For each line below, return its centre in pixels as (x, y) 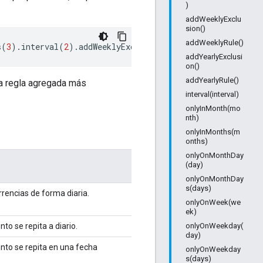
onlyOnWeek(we (213, 202)
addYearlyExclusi (214, 57)
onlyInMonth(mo (213, 108)
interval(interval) (212, 94)
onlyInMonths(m (213, 132)
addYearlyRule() (212, 80)
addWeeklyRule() (215, 43)
